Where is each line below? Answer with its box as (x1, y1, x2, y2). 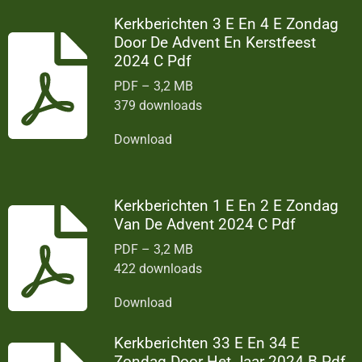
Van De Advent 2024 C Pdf (114, 215, 297, 234)
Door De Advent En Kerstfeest (114, 33, 317, 53)
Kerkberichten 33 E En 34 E (114, 333, 301, 352)
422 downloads (114, 261, 203, 277)
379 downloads (114, 98, 203, 114)
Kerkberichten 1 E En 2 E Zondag (114, 196, 339, 216)
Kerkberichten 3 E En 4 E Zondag (114, 15, 339, 34)
